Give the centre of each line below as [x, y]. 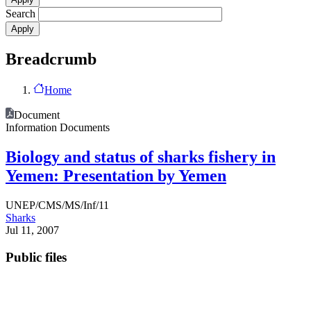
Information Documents [58, 127]
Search [20, 14]
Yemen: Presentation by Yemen [116, 175]
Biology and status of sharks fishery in [141, 157]
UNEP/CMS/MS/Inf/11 [57, 205]
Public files [36, 257]
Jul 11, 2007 [32, 230]
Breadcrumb [51, 59]
